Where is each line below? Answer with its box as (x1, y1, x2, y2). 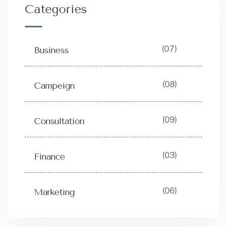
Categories (25, 2, 87, 17)
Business (34, 45, 68, 56)
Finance (34, 151, 65, 163)
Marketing (34, 186, 74, 198)
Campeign (34, 80, 74, 92)
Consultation (34, 116, 84, 127)
